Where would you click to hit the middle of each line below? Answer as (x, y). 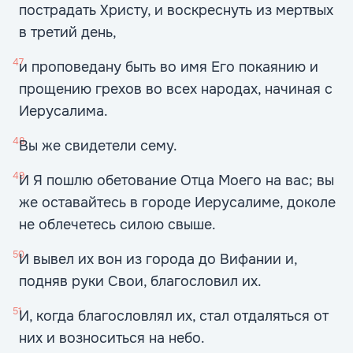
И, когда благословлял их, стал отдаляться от (174, 316)
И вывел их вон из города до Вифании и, (158, 259)
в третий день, (68, 32)
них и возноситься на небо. (112, 338)
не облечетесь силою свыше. (117, 225)
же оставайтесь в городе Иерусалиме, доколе (177, 203)
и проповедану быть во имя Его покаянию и (169, 67)
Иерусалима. (63, 111)
